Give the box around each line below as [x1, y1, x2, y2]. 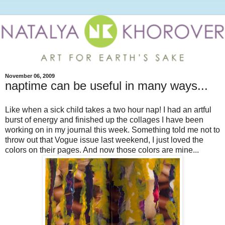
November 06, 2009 [5, 73, 55, 79]
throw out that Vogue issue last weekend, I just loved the [5, 135, 203, 144]
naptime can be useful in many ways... [5, 79, 208, 93]
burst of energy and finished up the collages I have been [5, 115, 203, 124]
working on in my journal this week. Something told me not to [5, 125, 220, 134]
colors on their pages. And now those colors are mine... [5, 145, 199, 154]
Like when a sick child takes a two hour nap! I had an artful [5, 105, 211, 114]
